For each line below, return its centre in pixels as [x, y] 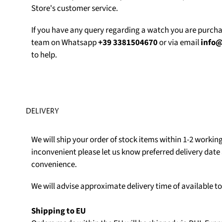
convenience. [54, 165]
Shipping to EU [58, 211]
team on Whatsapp [64, 43]
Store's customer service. [74, 8]
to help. [44, 55]
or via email [179, 43]
